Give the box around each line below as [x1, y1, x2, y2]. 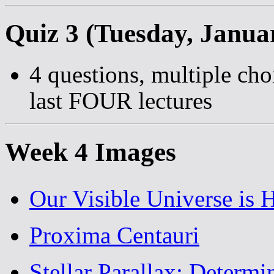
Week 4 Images [5, 137, 176, 166]
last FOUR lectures [29, 87, 212, 114]
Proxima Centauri [29, 222, 199, 249]
